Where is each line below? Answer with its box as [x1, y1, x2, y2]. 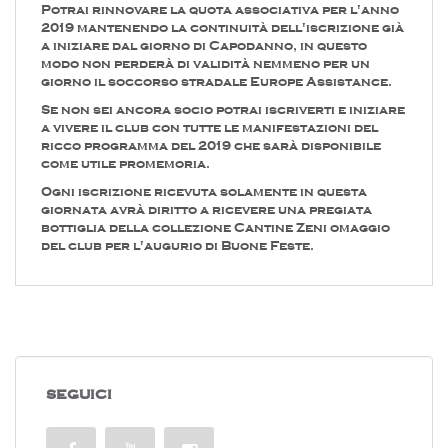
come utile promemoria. [41, 155, 210, 171]
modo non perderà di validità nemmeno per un [41, 55, 370, 71]
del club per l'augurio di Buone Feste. [41, 237, 314, 253]
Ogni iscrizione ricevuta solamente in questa [41, 183, 367, 199]
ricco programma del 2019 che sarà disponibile [41, 137, 381, 153]
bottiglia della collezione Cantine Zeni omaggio [41, 219, 390, 235]
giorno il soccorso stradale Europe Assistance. [41, 73, 392, 89]
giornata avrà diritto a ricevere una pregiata [41, 201, 372, 217]
